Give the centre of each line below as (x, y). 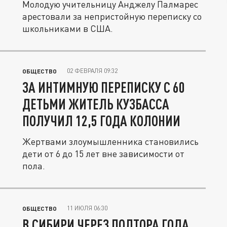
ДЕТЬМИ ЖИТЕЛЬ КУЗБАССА (96, 104)
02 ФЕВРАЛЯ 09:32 (92, 71)
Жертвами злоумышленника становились (110, 141)
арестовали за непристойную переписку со (112, 16)
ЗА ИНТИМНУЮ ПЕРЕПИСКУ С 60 (104, 87)
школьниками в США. (68, 28)
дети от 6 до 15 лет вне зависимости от (103, 154)
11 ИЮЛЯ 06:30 (87, 208)
